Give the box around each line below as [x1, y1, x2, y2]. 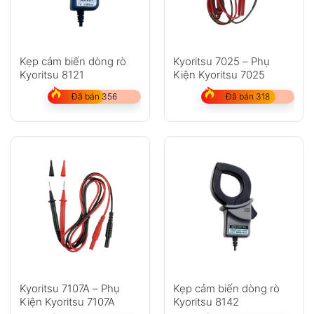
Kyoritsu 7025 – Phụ [172, 55, 270, 69]
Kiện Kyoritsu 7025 [172, 68, 265, 82]
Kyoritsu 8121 [19, 68, 84, 82]
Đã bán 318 [226, 91, 270, 102]
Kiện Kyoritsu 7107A [19, 294, 115, 308]
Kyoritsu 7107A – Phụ [19, 281, 120, 295]
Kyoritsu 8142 [172, 294, 239, 308]
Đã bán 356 [71, 91, 117, 102]
